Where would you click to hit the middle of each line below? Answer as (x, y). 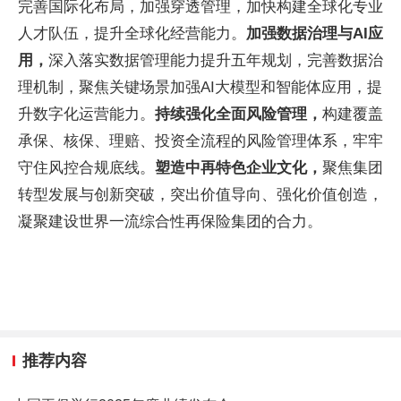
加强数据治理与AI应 (315, 34)
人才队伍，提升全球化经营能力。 (132, 34)
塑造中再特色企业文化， (239, 168)
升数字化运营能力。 (86, 114)
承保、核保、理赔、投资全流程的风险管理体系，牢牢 (200, 141)
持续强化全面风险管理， (239, 114)
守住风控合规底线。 (86, 168)
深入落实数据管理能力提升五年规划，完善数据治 (216, 60)
